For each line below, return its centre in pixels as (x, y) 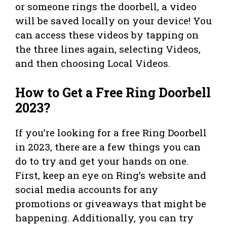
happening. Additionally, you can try (104, 217)
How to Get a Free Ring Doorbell (113, 92)
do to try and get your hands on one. (102, 161)
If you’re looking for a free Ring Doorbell (111, 132)
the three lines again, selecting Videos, (108, 49)
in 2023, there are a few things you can (108, 146)
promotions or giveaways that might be (111, 203)
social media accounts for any (87, 189)
